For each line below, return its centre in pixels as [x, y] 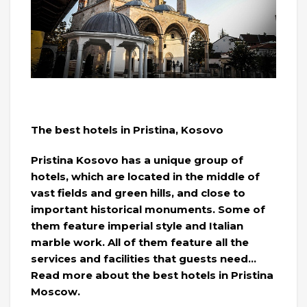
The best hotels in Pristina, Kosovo [127, 130]
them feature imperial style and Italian [137, 225]
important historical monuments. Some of [148, 209]
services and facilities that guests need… [144, 258]
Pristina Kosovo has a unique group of [137, 160]
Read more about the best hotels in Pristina [152, 275]
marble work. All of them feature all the [140, 242]
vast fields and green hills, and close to [138, 193]
